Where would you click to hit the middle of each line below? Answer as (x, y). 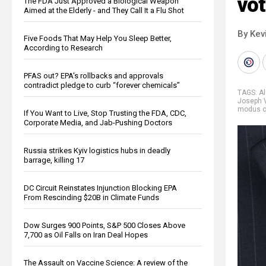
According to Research (63, 47)
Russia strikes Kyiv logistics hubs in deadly (97, 150)
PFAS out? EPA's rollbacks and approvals (94, 75)
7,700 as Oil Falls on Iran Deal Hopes (86, 235)
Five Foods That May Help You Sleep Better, (98, 38)
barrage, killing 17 (54, 160)
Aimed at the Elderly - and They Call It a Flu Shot (104, 10)
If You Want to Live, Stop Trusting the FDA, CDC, (105, 113)
